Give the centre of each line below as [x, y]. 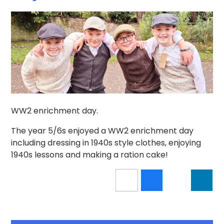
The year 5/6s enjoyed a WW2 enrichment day [102, 131]
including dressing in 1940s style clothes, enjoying [106, 143]
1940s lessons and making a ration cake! [90, 155]
